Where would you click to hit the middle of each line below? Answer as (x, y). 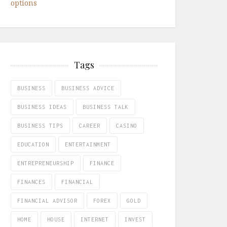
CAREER (90, 126)
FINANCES (31, 182)
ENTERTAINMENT (88, 144)
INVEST (135, 219)
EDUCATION (33, 144)
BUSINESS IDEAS (42, 107)
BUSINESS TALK (106, 107)
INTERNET (95, 219)
